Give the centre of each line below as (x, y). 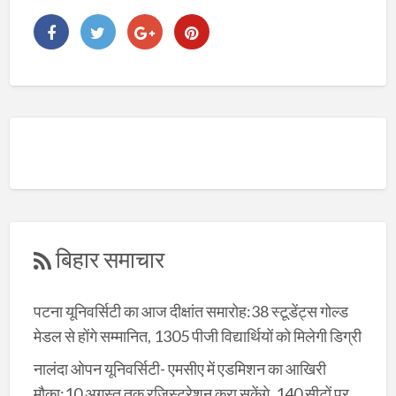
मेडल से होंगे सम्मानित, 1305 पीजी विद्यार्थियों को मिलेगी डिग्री (197, 336)
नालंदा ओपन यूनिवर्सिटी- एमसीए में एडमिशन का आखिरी (179, 368)
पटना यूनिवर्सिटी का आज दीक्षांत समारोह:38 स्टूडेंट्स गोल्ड (190, 312)
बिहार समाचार (110, 259)
